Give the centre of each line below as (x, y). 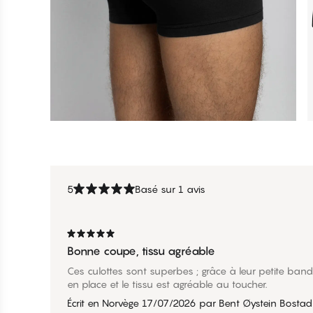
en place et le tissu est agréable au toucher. (167, 284)
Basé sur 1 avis (170, 189)
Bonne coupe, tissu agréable (141, 250)
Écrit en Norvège (103, 303)
